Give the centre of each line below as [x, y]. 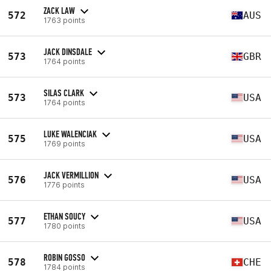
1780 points [64, 226]
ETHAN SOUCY [64, 216]
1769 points [64, 143]
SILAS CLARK [64, 93]
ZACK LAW [59, 10]
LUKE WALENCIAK [70, 134]
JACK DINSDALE [68, 51]
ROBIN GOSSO [64, 257]
